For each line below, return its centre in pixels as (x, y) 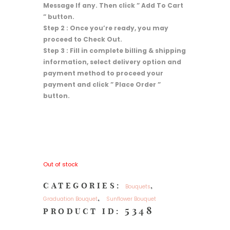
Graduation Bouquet (70, 199)
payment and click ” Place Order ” (102, 84)
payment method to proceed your (103, 73)
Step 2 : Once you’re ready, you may (106, 28)
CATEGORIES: (84, 185)
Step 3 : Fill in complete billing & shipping (114, 50)
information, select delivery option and (112, 62)
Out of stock (61, 164)
